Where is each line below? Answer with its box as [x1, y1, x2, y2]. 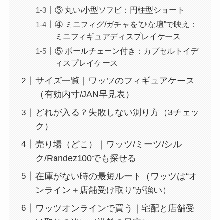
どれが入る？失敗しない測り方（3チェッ [35, 108, 199, 118]
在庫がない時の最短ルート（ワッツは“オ [35, 171, 197, 181]
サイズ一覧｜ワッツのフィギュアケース [35, 76, 194, 86]
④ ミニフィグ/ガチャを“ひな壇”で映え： [55, 20, 197, 29]
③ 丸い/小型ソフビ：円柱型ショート [55, 5, 185, 15]
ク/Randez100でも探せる [35, 153, 136, 163]
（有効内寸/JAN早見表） [35, 89, 134, 100]
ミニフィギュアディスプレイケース [55, 32, 181, 41]
